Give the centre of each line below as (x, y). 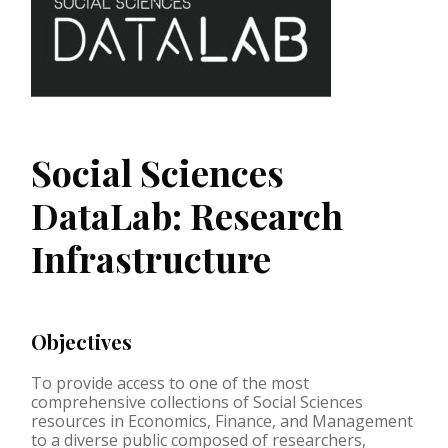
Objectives (81, 341)
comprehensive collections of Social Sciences (197, 401)
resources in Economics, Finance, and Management (222, 420)
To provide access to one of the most (170, 382)
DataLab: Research (187, 214)
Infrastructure (151, 257)
